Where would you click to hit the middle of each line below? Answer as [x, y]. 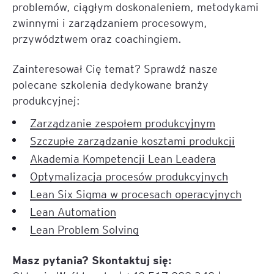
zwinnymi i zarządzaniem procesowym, [110, 22]
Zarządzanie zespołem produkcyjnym [123, 123]
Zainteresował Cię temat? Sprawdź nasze [115, 68]
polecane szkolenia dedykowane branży [110, 84]
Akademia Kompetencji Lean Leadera [123, 158]
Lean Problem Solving [84, 229]
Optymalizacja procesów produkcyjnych [129, 176]
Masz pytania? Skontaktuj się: [92, 259]
